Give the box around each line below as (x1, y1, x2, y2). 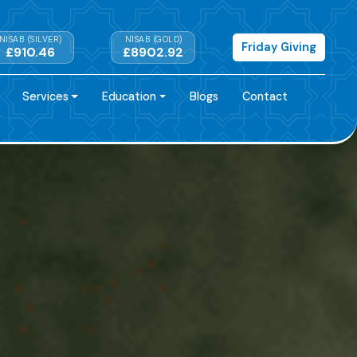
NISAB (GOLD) (124, 33, 182, 45)
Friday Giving (241, 40, 316, 55)
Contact (242, 88, 288, 104)
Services (22, 88, 69, 104)
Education (102, 88, 157, 104)
